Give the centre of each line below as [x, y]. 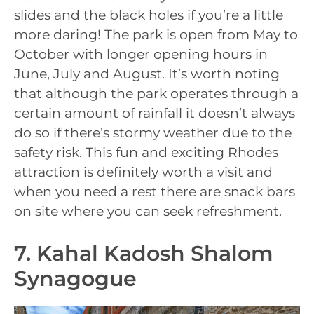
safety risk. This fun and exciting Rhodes [146, 152]
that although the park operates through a [156, 93]
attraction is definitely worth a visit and [143, 172]
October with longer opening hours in [141, 54]
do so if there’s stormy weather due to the [153, 132]
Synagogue [75, 279]
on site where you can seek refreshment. [148, 211]
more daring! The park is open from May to [156, 34]
